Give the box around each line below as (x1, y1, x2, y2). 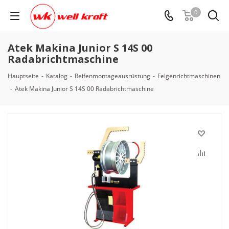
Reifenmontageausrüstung (75, 72, 150, 80)
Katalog (46, 72, 67, 80)
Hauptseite (8, 72, 39, 80)
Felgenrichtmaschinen (157, 72, 220, 80)
